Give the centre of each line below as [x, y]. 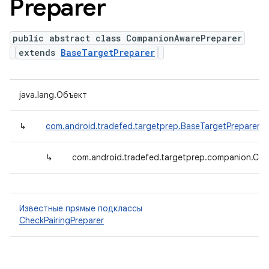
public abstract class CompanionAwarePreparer [127, 38]
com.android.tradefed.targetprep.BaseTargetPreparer [153, 126]
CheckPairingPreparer [62, 220]
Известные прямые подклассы [81, 208]
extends [40, 53]
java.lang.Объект [53, 95]
